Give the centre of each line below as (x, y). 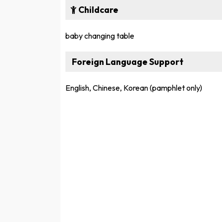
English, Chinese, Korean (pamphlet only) (134, 87)
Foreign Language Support (127, 61)
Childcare (98, 9)
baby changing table (100, 35)
